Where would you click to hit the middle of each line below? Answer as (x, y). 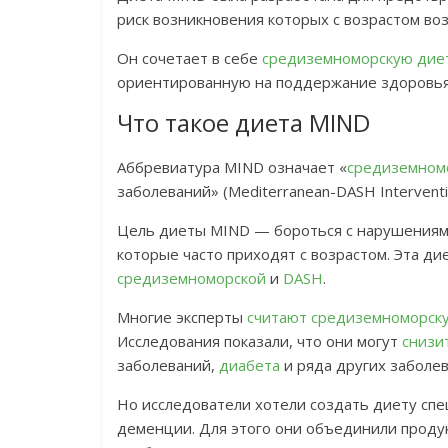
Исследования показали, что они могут (259, 341)
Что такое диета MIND (243, 123)
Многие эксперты (182, 317)
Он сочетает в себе (189, 58)
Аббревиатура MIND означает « (232, 167)
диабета (251, 365)
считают (279, 317)
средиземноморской (193, 278)
